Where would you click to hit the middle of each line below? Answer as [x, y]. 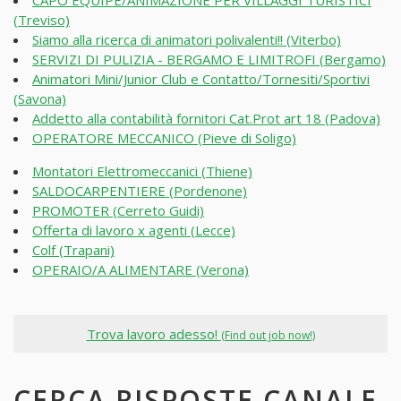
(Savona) [40, 99]
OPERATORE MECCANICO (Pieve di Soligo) [164, 138]
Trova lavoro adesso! [154, 333]
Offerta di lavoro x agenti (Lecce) [134, 230]
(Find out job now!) [268, 335]
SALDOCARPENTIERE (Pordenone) [140, 191]
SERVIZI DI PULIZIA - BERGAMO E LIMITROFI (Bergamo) [209, 60]
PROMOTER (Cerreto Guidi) [118, 211]
